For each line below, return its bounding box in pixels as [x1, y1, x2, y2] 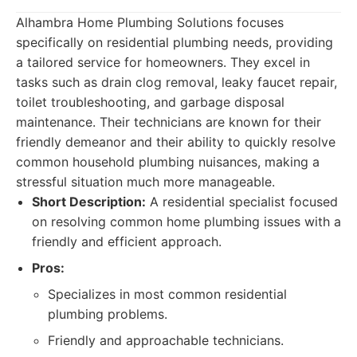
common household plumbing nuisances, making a [16, 154, 320, 170]
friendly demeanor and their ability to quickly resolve [16, 134, 335, 150]
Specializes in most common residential [48, 286, 287, 302]
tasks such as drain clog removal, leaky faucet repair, [16, 74, 337, 90]
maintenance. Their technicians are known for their [16, 114, 321, 130]
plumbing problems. [48, 306, 167, 322]
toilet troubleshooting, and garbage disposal [16, 94, 284, 110]
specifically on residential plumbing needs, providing [16, 34, 333, 50]
